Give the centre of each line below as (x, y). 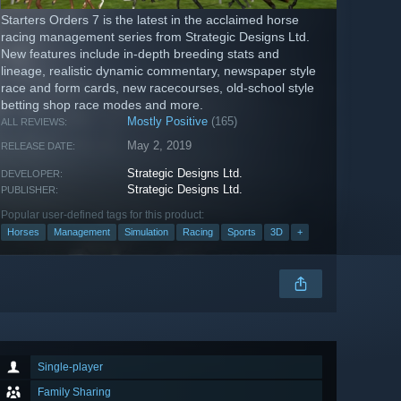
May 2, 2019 (160, 146)
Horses (23, 232)
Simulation (146, 232)
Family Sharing (74, 392)
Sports (242, 232)
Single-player (70, 367)
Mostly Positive (168, 122)
